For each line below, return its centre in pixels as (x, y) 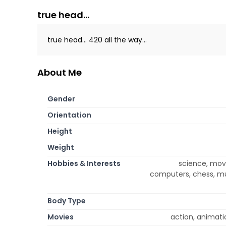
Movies (61, 217)
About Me (60, 72)
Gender (61, 99)
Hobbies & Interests (84, 163)
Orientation (69, 115)
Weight (61, 147)
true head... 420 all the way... (97, 40)
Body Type (67, 201)
